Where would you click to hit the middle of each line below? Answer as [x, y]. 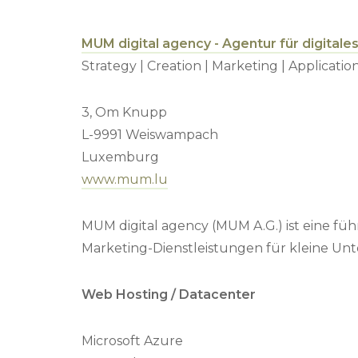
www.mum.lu [125, 179]
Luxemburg [120, 157]
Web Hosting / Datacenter [169, 294]
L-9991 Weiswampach [150, 135]
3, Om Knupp [124, 112]
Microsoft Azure [132, 341]
